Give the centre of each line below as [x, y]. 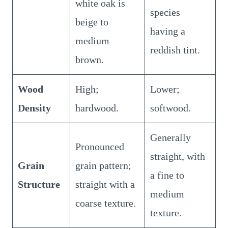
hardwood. [97, 108]
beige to [92, 22]
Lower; [165, 89]
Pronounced [100, 146]
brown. [90, 59]
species [165, 12]
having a [168, 31]
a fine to [167, 175]
